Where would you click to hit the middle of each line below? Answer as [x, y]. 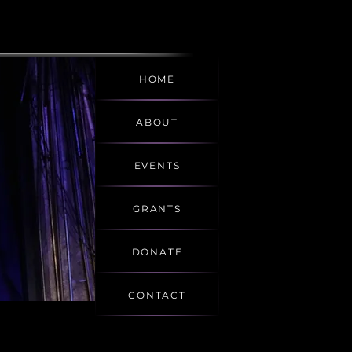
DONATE [157, 251]
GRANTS [157, 208]
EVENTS [157, 165]
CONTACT [157, 295]
